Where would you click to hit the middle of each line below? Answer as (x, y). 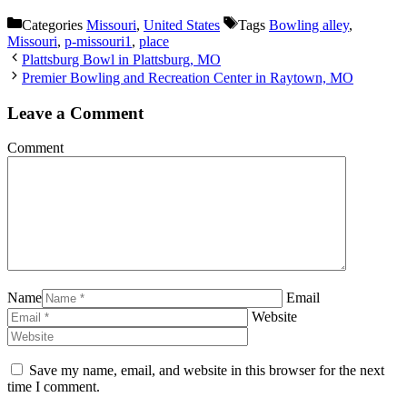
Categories (54, 25)
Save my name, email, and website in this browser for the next (207, 371)
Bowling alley (309, 25)
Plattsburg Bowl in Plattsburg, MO (121, 60)
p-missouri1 (98, 42)
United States (182, 25)
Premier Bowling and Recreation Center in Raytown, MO (188, 78)
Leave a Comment (75, 113)
